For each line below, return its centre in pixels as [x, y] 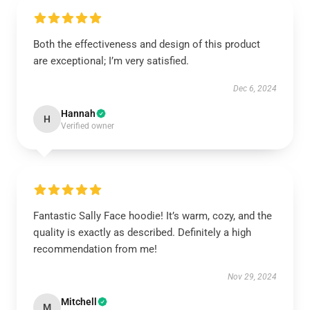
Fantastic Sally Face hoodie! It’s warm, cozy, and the [153, 216]
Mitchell [79, 302]
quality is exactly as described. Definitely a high [142, 232]
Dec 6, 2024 [255, 89]
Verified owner [88, 126]
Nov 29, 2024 [252, 277]
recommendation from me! [95, 249]
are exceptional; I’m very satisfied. [111, 61]
